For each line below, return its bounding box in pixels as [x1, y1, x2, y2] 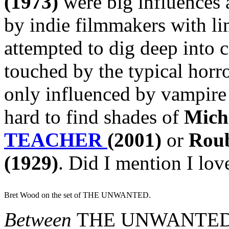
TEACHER [4, 128, 107, 151]
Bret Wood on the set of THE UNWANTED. [4, 190, 151, 199]
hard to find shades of [4, 105, 184, 128]
